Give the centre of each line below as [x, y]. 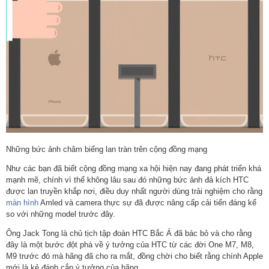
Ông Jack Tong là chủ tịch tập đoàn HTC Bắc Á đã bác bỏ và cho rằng [129, 234]
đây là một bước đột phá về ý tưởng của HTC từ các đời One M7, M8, [130, 245]
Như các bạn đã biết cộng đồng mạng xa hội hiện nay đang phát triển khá [134, 169]
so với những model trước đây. [61, 214]
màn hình [22, 203]
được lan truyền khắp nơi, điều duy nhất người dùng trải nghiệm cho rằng [134, 192]
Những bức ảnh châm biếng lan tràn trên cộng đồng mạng [107, 150]
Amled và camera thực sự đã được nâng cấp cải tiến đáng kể [147, 203]
